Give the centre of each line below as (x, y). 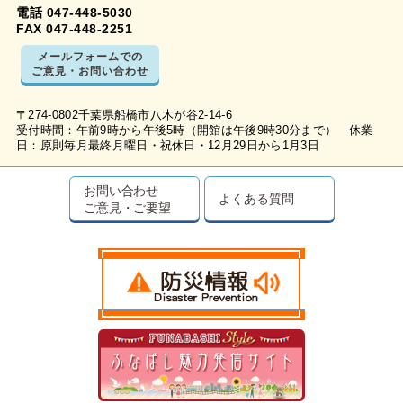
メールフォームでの (90, 56)
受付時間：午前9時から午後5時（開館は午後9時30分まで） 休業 (195, 130)
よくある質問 (256, 198)
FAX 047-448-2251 (74, 29)
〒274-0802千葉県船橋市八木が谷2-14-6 (125, 115)
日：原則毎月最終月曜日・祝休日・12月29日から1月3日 (168, 146)
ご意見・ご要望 (127, 207)
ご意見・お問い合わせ (90, 71)
